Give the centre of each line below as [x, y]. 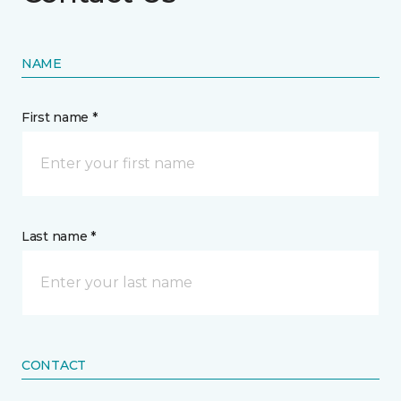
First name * [60, 117]
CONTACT [54, 365]
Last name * [59, 236]
